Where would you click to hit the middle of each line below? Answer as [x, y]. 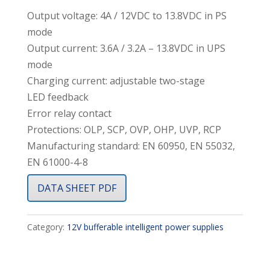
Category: [47, 227]
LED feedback [58, 97]
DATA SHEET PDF [77, 188]
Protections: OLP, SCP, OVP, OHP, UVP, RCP [124, 130]
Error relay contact [69, 114]
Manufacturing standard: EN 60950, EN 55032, [131, 146]
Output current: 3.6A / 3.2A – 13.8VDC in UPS [126, 49]
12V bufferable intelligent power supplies [145, 227]
